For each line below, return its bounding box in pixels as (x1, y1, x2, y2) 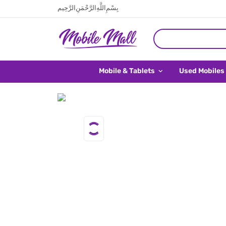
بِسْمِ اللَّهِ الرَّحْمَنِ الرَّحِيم (58, 4, 119, 12)
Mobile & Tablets (99, 67, 156, 75)
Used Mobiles (179, 67, 224, 75)
